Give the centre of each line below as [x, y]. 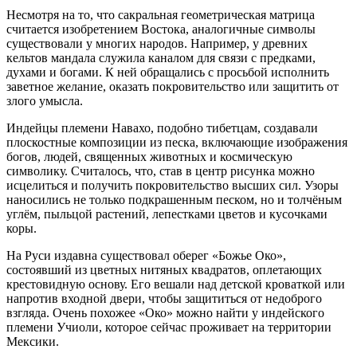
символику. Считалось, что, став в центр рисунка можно [161, 171]
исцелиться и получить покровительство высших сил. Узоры [173, 185]
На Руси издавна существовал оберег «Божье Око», [146, 255]
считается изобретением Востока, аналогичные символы [161, 29]
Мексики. [33, 341]
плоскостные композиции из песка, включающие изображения [177, 142]
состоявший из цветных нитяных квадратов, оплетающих [164, 270]
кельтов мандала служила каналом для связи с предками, [161, 58]
